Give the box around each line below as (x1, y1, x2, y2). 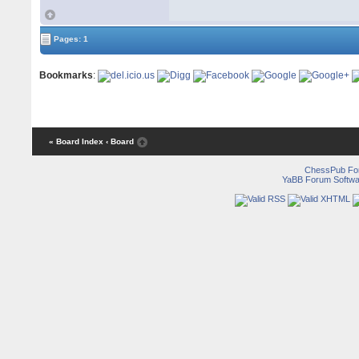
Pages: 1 (51, 34, 89, 43)
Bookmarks (39, 70, 94, 82)
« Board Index (48, 137, 103, 147)
